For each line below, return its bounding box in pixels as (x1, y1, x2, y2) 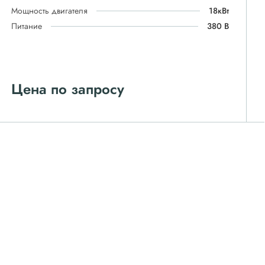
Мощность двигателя (11, 5, 88, 17)
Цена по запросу (11, 79, 125, 99)
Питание (11, 20, 43, 32)
